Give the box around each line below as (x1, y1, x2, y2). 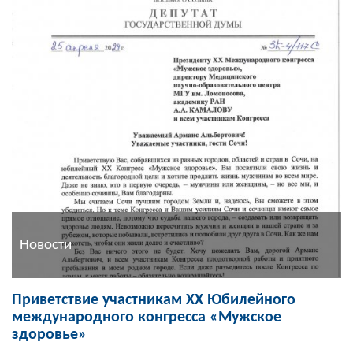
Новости (20, 237, 72, 253)
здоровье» (12, 327, 87, 344)
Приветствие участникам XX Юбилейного (12, 292, 295, 309)
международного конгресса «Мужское (12, 310, 281, 326)
